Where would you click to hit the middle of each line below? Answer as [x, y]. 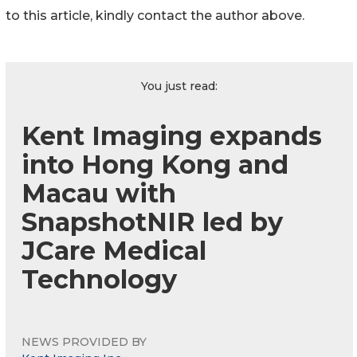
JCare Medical [114, 251]
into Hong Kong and [155, 165]
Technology [99, 280]
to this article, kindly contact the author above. [155, 16]
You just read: [179, 86]
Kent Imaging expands [172, 136]
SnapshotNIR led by [152, 222]
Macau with [99, 194]
